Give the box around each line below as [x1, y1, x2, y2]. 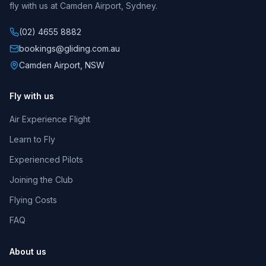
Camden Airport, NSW [19, 60, 104, 71]
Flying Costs [9, 195, 57, 205]
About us [9, 246, 46, 257]
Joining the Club [9, 175, 73, 185]
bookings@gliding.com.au [19, 43, 120, 54]
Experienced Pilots [9, 154, 83, 165]
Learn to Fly [9, 134, 55, 145]
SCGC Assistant [28, 123, 92, 134]
